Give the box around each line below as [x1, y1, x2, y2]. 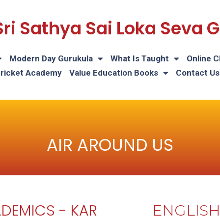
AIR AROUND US [47, 133, 173, 157]
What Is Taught [110, 54, 169, 63]
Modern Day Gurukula [9, 54, 93, 63]
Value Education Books [69, 68, 158, 78]
